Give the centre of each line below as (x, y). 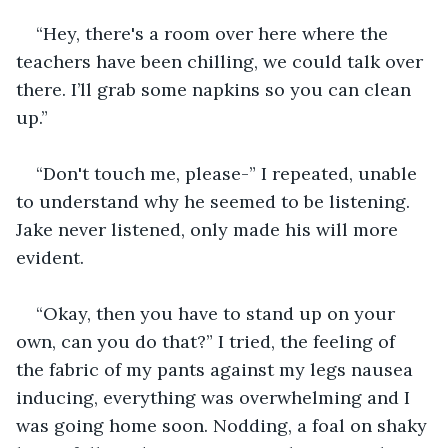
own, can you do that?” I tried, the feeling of (208, 341)
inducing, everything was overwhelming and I (215, 397)
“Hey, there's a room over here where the (214, 33)
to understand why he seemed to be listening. (215, 201)
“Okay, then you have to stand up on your (218, 313)
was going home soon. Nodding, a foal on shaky (224, 425)
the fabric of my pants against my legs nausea (217, 369)
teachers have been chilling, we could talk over (222, 61)
